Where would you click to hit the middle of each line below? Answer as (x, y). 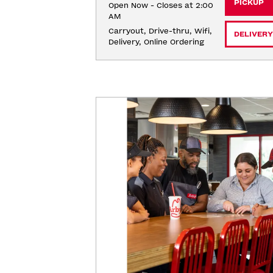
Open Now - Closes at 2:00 (161, 5)
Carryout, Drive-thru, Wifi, (160, 31)
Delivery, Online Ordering (156, 42)
